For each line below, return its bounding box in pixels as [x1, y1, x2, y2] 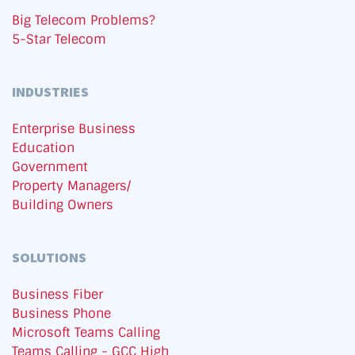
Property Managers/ [12, 177, 131, 195]
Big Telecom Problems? [12, 12, 155, 29]
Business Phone [12, 305, 111, 323]
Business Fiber [12, 286, 103, 303]
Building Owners [12, 197, 113, 214]
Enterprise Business [12, 120, 136, 138]
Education [12, 139, 74, 157]
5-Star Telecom [12, 31, 106, 48]
